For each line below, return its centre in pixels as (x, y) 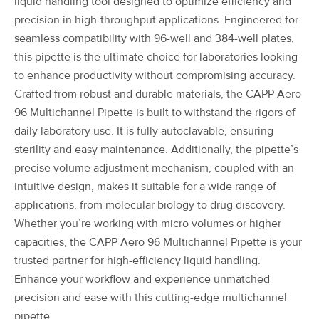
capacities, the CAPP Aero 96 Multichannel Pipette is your (158, 242)
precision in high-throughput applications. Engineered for (156, 20)
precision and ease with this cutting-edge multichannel (151, 297)
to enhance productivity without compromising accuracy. (155, 75)
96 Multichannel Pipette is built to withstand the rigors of (155, 112)
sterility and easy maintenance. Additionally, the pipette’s (156, 149)
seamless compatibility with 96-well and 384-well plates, (154, 38)
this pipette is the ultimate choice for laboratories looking (156, 57)
